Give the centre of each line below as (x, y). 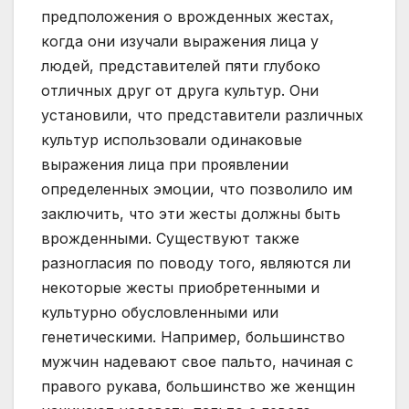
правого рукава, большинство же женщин (198, 387)
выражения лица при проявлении (165, 165)
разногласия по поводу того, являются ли (196, 263)
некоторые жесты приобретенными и (180, 288)
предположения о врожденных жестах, (188, 17)
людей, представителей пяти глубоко (181, 66)
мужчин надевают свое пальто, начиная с (197, 362)
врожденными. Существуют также (170, 239)
